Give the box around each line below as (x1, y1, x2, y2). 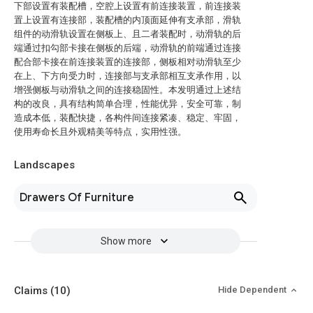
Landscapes (14, 159, 75, 171)
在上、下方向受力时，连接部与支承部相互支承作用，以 (14, 71, 241, 81)
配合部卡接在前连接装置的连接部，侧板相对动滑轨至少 (14, 57, 241, 67)
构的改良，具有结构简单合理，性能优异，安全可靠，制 (14, 99, 241, 109)
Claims (14, 284, 50, 297)
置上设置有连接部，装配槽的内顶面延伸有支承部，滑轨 (14, 15, 241, 25)
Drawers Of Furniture (20, 191, 134, 205)
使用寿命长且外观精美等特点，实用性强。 (14, 126, 187, 137)
